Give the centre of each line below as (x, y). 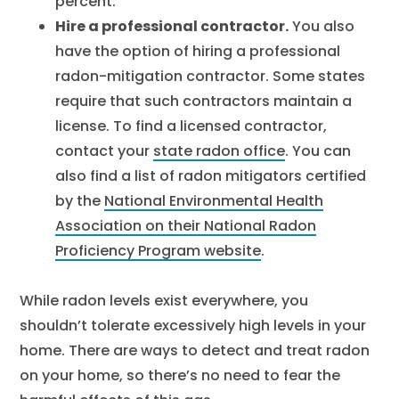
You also (322, 26)
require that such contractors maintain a (204, 101)
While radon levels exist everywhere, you (164, 301)
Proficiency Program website (159, 251)
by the (80, 201)
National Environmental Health (214, 201)
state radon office (220, 151)
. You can (318, 151)
